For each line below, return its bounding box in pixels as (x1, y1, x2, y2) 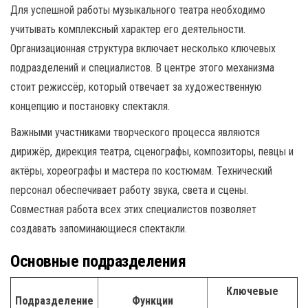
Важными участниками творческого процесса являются (10, 125, 260, 139)
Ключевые (226, 284, 278, 298)
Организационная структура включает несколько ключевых (10, 41, 276, 55)
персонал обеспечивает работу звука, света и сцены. (10, 183, 248, 197)
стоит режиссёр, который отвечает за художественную (10, 80, 262, 93)
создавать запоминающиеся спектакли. (10, 221, 187, 235)
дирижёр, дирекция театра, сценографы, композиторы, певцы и (10, 144, 294, 158)
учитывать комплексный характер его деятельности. (10, 22, 245, 36)
